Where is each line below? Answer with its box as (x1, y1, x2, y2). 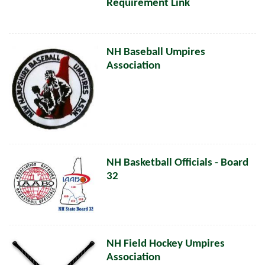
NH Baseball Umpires (106, 47, 205, 59)
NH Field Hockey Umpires (106, 238, 225, 250)
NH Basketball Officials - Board (106, 157, 248, 169)
